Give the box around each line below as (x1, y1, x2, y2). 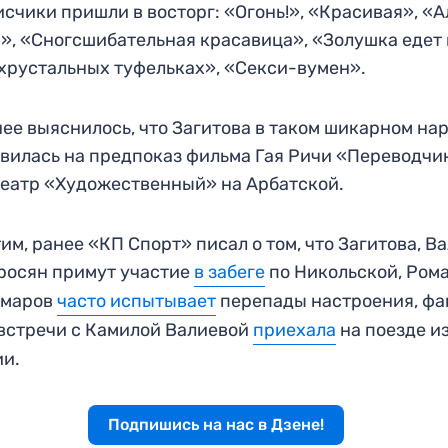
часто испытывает (57, 290, 217, 313)
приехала (253, 319, 337, 342)
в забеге (194, 261, 266, 284)
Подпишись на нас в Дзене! (107, 415, 324, 435)
